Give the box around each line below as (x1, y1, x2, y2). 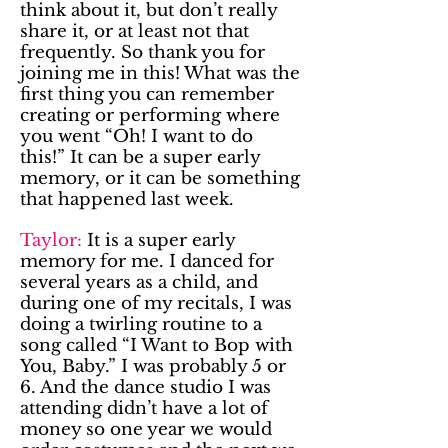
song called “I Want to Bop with (20, 335, 293, 356)
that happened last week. (20, 189, 234, 210)
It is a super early (87, 230, 235, 251)
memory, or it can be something (20, 168, 300, 189)
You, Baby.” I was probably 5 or (20, 356, 286, 377)
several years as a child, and (20, 272, 258, 293)
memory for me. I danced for (20, 251, 274, 272)
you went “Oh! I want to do (20, 126, 253, 147)
